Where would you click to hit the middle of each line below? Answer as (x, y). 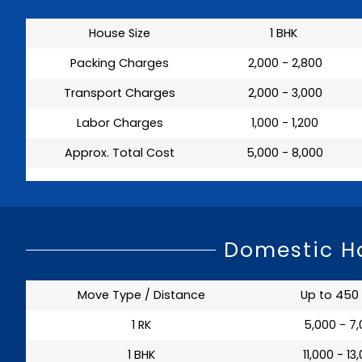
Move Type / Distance (141, 295)
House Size (120, 33)
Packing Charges (120, 63)
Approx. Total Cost (120, 152)
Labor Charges (120, 122)
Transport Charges (120, 93)
